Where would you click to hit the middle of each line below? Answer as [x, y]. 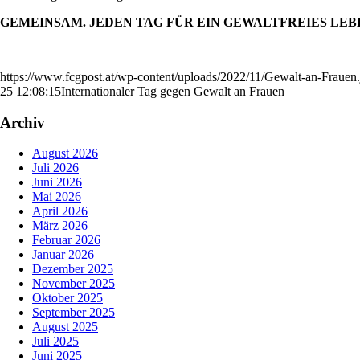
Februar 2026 [66, 240]
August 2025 [65, 327]
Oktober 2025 [67, 298]
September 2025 [74, 313]
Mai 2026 [57, 197]
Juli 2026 [55, 168]
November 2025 [74, 284]
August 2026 [65, 153]
